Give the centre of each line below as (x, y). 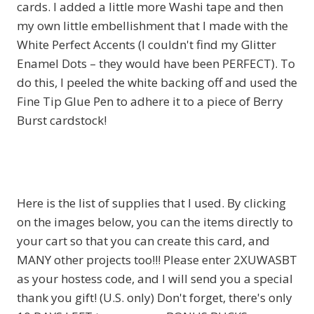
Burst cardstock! (62, 120)
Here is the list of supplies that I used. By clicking (151, 203)
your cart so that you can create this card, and (143, 240)
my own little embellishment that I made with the (152, 25)
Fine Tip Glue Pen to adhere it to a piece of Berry (150, 101)
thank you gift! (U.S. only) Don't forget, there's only (155, 297)
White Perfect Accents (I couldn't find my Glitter (146, 44)
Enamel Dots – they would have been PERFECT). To (156, 63)
